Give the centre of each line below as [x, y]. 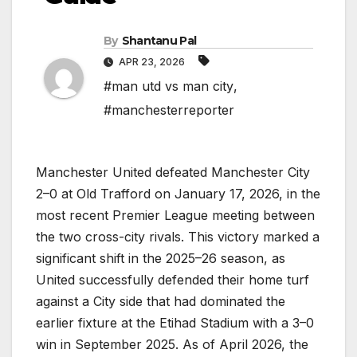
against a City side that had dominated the [161, 302]
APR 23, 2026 [152, 62]
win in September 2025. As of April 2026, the [172, 345]
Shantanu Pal [159, 41]
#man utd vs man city [169, 86]
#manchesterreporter [169, 110]
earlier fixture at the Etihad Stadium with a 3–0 [175, 323]
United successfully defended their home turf [173, 280]
